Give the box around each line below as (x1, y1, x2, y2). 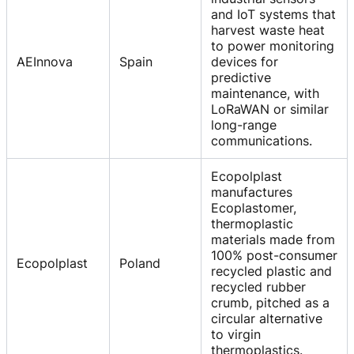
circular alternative (211, 310, 322, 326)
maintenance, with (211, 85, 319, 101)
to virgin (211, 326, 261, 342)
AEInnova (17, 53, 73, 70)
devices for (211, 53, 278, 70)
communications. (211, 132, 312, 149)
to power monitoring (211, 37, 334, 54)
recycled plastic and (211, 262, 332, 279)
